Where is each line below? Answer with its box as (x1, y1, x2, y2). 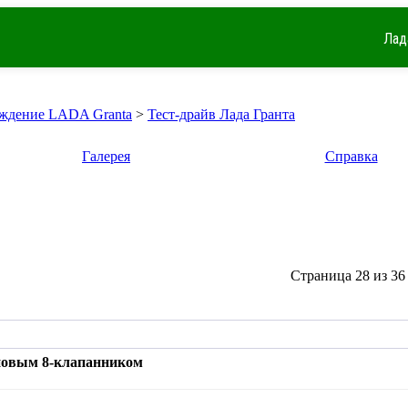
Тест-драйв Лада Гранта (148, 107, 295, 122)
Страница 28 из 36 (291, 268, 405, 283)
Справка (324, 148, 378, 164)
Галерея (82, 148, 130, 164)
